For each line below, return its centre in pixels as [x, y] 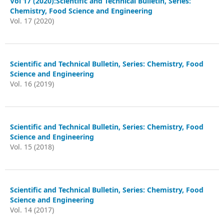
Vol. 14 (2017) [32, 210]
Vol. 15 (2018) [32, 147]
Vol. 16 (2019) [32, 84]
